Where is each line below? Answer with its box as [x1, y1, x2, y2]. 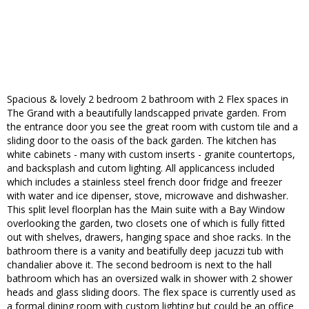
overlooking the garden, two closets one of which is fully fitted [7, 217, 285, 230]
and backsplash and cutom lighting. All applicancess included [7, 161, 275, 175]
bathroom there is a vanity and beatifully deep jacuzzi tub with [7, 244, 283, 258]
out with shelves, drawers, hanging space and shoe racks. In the [7, 230, 291, 244]
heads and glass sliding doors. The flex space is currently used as [7, 286, 296, 299]
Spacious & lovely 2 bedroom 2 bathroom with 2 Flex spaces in [7, 92, 288, 106]
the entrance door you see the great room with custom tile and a [7, 120, 298, 134]
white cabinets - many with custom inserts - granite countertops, [7, 148, 295, 161]
